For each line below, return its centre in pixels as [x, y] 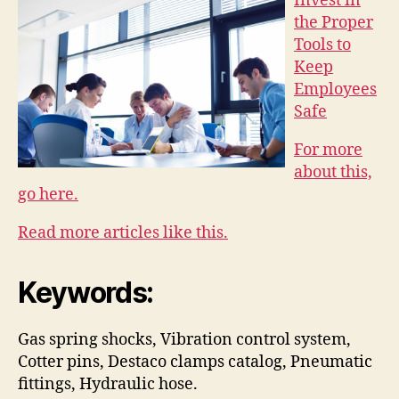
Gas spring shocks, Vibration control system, [184, 339]
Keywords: [86, 292]
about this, [333, 172]
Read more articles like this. [123, 232]
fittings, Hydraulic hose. [108, 384]
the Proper [334, 22]
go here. [48, 194]
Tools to [322, 45]
